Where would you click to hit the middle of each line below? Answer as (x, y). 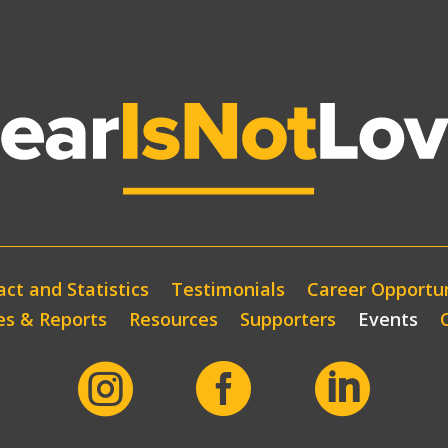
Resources (173, 319)
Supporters (288, 319)
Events (388, 319)
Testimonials (227, 289)
